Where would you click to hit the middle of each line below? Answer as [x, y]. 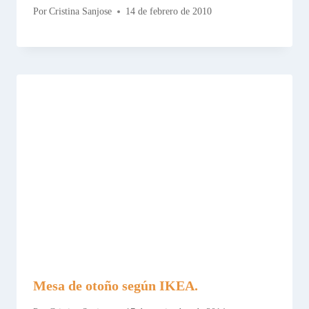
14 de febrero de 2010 [169, 12]
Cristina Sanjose [81, 12]
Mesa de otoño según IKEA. [116, 285]
